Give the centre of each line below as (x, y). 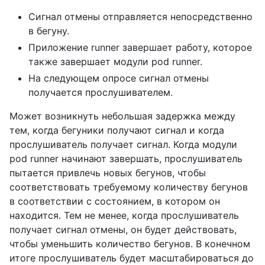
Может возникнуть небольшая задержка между (122, 116)
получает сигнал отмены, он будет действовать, (123, 230)
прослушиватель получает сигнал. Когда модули (123, 145)
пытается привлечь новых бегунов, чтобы (108, 173)
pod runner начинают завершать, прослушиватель (126, 159)
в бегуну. (49, 31)
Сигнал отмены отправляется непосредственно (140, 17)
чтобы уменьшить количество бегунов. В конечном (130, 244)
